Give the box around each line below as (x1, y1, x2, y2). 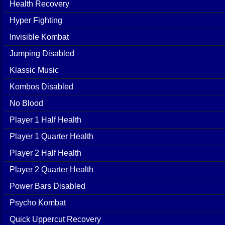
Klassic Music (10, 65, 59, 74)
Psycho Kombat (10, 198, 66, 207)
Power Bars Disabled (10, 181, 85, 190)
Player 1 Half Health (10, 115, 81, 124)
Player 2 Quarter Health (10, 165, 93, 174)
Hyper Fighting (10, 16, 62, 25)
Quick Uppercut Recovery (10, 214, 101, 223)
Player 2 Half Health (10, 148, 81, 157)
